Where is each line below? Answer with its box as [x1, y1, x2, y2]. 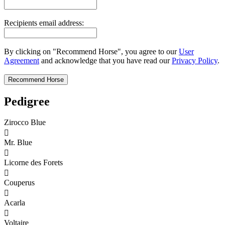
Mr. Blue [4, 138, 32, 147]
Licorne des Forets [4, 158, 63, 167]
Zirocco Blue [4, 118, 46, 127]
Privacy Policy [172, 56, 217, 65]
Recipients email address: [4, 18, 84, 27]
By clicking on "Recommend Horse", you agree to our [4, 47, 179, 56]
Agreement [4, 56, 39, 65]
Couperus [4, 178, 35, 187]
